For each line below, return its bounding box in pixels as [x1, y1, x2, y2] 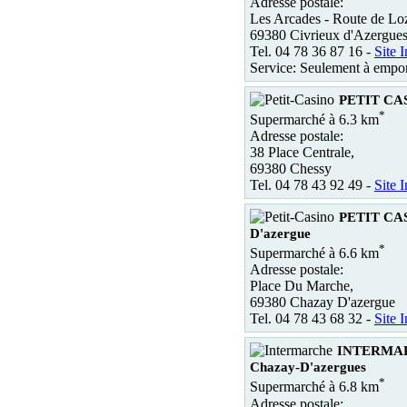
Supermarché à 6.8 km [250, 379, 379, 395]
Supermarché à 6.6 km [250, 245, 379, 262]
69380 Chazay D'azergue [250, 294, 395, 311]
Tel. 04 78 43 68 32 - [250, 311, 374, 327]
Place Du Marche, [250, 278, 353, 294]
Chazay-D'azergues [250, 360, 366, 375]
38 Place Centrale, [250, 144, 354, 160]
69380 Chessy [250, 160, 332, 176]
